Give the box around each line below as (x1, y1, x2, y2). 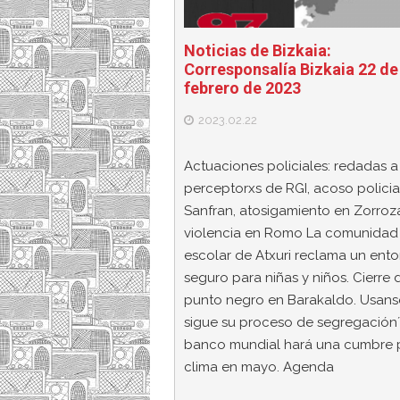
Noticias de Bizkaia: (184, 41, 331, 61)
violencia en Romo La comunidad (184, 224, 398, 241)
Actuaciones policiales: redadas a (184, 157, 398, 174)
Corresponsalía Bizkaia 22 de (184, 60, 398, 79)
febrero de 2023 (184, 79, 301, 98)
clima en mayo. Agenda (184, 358, 334, 375)
